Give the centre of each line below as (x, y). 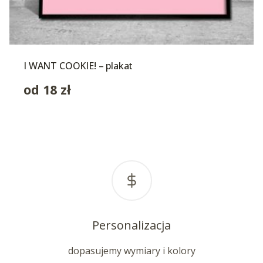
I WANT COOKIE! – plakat (78, 65)
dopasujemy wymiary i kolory (131, 250)
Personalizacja (131, 225)
